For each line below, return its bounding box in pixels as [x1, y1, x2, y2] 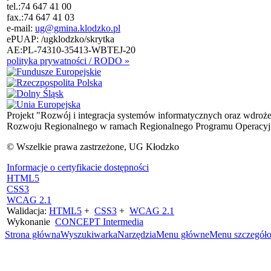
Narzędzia [117, 229, 156, 240]
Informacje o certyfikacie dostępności [7, 162, 149, 172]
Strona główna [5, 229, 60, 240]
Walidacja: [7, 205, 49, 216]
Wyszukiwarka [60, 229, 117, 240]
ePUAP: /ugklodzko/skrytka [7, 33, 114, 44]
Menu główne [156, 229, 209, 240]
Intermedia [100, 216, 143, 227]
